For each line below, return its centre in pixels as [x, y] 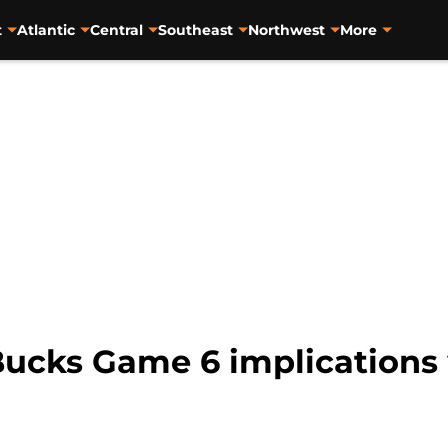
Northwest [286, 29]
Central [116, 29]
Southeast [195, 29]
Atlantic [45, 29]
